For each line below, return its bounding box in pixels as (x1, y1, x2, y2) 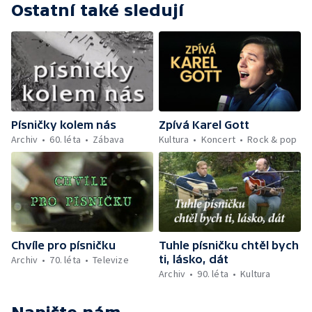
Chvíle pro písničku (11, 238, 116, 251)
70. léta (49, 253, 81, 266)
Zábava (93, 132, 125, 146)
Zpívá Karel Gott (159, 118, 249, 131)
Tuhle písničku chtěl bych (159, 238, 299, 251)
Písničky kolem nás (11, 118, 116, 131)
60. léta (49, 132, 81, 146)
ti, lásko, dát (159, 252, 228, 265)
